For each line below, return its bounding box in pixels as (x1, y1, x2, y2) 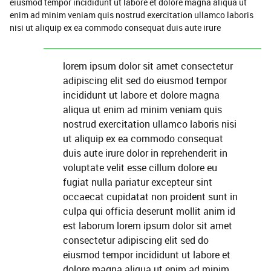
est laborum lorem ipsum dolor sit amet (63, 219, 232, 232)
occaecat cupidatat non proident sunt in (63, 190, 238, 203)
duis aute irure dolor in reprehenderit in (63, 146, 227, 160)
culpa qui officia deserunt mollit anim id (63, 204, 235, 218)
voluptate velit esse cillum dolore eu (63, 161, 217, 174)
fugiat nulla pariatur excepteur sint (63, 175, 212, 189)
